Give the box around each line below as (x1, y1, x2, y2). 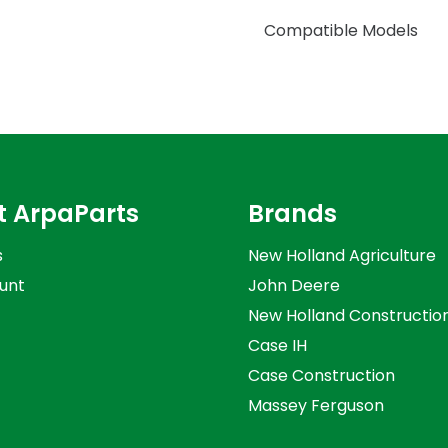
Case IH (248, 333, 307, 357)
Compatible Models (264, 18, 418, 42)
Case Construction (248, 363, 395, 387)
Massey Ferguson (248, 393, 384, 417)
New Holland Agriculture (248, 243, 436, 267)
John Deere (248, 273, 340, 297)
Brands (248, 196, 337, 230)
